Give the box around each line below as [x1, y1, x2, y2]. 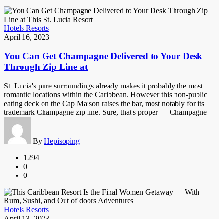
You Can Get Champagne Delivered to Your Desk [4, 50, 202, 61]
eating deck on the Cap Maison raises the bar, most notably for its [4, 99, 204, 108]
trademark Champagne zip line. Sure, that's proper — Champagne [4, 108, 207, 116]
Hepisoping [44, 136, 80, 145]
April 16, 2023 [4, 33, 49, 42]
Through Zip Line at [4, 61, 88, 72]
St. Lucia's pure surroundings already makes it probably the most [4, 81, 203, 90]
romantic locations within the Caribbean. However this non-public [4, 90, 207, 99]
